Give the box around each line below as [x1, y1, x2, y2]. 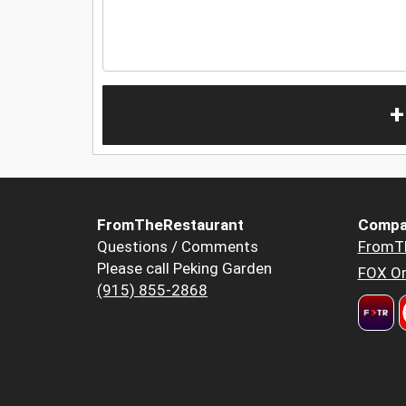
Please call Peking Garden [97, 259, 272, 278]
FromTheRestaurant [97, 216, 244, 235]
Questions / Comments [97, 237, 258, 256]
